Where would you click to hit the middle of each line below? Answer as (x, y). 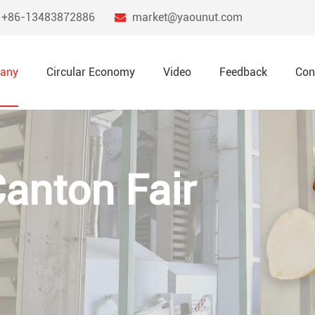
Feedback (243, 72)
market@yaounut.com (187, 17)
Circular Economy (91, 72)
